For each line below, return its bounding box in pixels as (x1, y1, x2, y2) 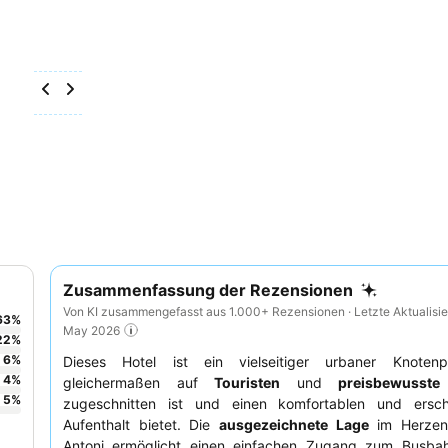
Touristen (214, 374, 281, 392)
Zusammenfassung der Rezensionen (63, 280, 353, 300)
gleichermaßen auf (63, 374, 215, 392)
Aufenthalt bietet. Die (63, 416, 219, 434)
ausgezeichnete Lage (218, 416, 369, 434)
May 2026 (63, 322, 120, 338)
